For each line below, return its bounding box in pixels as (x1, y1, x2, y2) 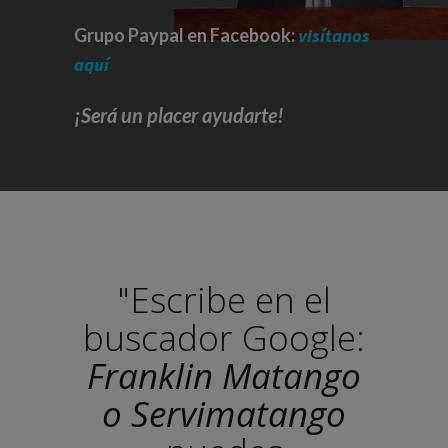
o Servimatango (102, 390, 346, 438)
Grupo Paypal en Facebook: (74, 24, 298, 47)
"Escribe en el (117, 276, 331, 324)
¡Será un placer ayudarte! (74, 103, 284, 128)
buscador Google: (83, 314, 365, 362)
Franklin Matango (87, 352, 361, 400)
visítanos (298, 24, 370, 48)
